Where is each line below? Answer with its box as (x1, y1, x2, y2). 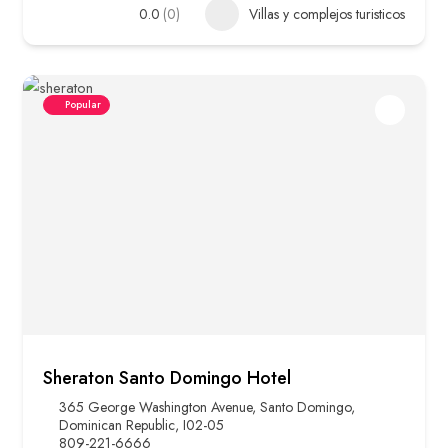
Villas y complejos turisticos (249, 4, 405, 25)
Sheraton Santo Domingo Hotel (43, 365, 291, 392)
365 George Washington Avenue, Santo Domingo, (59, 397, 355, 418)
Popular (65, 97, 101, 113)
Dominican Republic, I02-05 (59, 415, 224, 436)
